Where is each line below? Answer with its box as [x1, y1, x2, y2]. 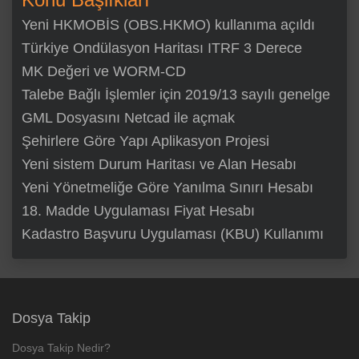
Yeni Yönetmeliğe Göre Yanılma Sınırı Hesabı [22, 179, 313, 196]
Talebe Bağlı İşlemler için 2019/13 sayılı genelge [22, 86, 330, 103]
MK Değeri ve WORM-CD [22, 63, 186, 79]
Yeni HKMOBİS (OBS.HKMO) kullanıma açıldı [22, 16, 315, 33]
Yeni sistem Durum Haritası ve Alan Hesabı [22, 155, 296, 172]
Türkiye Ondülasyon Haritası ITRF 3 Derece [22, 39, 302, 56]
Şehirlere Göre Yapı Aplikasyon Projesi [22, 132, 269, 149]
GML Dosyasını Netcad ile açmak [22, 109, 235, 126]
